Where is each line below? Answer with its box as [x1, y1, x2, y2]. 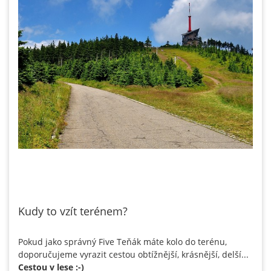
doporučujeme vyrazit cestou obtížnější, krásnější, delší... [18, 249, 249, 261]
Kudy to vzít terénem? [18, 204, 131, 219]
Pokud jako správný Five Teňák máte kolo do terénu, [18, 236, 227, 248]
